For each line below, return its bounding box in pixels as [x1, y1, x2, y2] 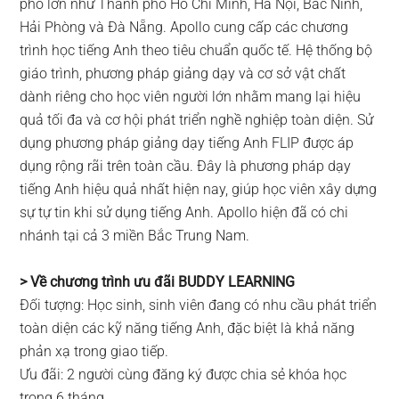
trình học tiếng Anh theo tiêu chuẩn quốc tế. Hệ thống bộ [20, 41, 373, 59]
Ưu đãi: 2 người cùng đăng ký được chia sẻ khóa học [20, 365, 347, 383]
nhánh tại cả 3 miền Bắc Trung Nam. [20, 226, 250, 244]
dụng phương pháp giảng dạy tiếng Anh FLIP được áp [20, 134, 354, 151]
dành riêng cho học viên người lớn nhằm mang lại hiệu [20, 87, 362, 105]
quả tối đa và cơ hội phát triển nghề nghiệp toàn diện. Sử [20, 110, 374, 128]
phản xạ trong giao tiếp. [20, 342, 169, 360]
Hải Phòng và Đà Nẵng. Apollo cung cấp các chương [20, 18, 349, 36]
